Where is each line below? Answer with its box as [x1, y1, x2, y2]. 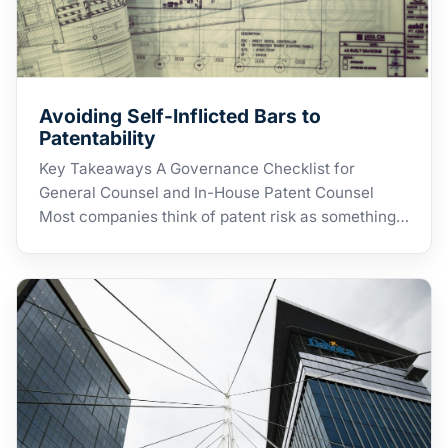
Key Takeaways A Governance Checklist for [38, 159, 355, 179]
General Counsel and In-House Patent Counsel [38, 183, 374, 203]
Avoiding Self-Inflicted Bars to [38, 104, 321, 129]
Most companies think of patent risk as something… [38, 207, 409, 227]
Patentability [38, 126, 156, 151]
